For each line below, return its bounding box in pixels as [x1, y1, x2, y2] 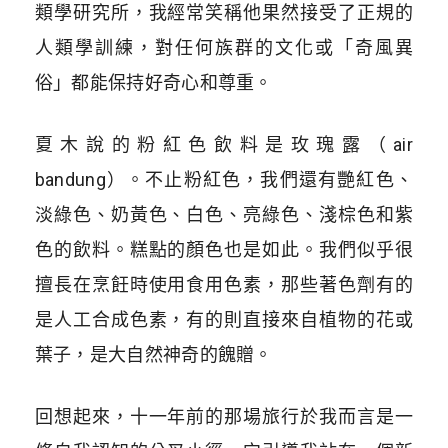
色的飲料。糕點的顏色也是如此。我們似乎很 [34, 239, 414, 261]
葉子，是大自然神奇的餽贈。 [34, 344, 273, 366]
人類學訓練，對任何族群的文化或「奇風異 [34, 37, 414, 59]
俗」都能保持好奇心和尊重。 [34, 72, 273, 94]
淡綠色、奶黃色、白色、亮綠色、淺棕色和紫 [34, 204, 414, 226]
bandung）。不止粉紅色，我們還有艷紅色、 [34, 169, 414, 191]
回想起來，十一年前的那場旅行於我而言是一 [34, 406, 414, 428]
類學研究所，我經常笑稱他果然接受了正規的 [34, 2, 414, 24]
